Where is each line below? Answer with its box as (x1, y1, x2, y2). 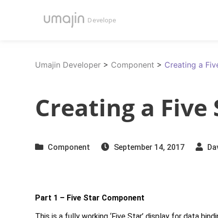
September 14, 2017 (114, 142, 184, 152)
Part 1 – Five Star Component (35, 193, 145, 202)
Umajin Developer (35, 60, 101, 70)
